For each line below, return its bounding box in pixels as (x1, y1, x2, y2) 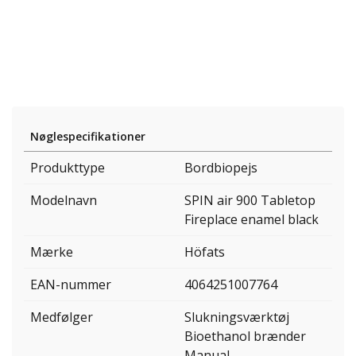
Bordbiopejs (184, 159, 257, 177)
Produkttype (30, 159, 105, 177)
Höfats (184, 243, 225, 261)
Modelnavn (30, 192, 97, 210)
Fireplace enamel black (184, 211, 319, 229)
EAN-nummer (30, 276, 111, 294)
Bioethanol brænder (184, 327, 306, 346)
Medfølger (30, 308, 93, 327)
